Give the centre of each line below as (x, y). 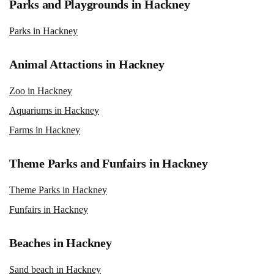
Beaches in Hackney (61, 243)
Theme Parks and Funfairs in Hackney (109, 163)
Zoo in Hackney (41, 91)
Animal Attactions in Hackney (87, 64)
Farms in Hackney (45, 130)
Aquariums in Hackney (54, 110)
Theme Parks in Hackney (58, 190)
